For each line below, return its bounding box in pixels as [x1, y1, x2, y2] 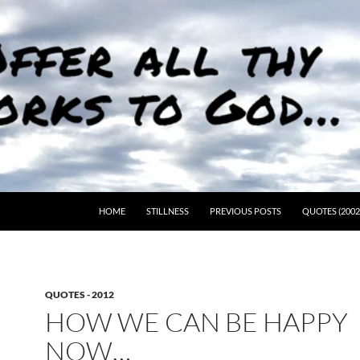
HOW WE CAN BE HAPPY [45, 305, 348, 338]
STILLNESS [146, 206, 189, 216]
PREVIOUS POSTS [210, 206, 281, 216]
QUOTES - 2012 [45, 288, 114, 301]
